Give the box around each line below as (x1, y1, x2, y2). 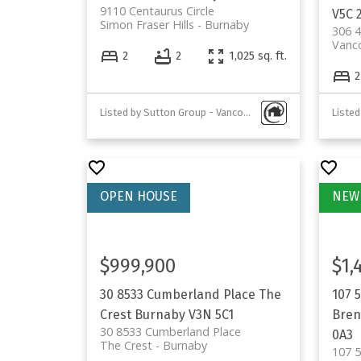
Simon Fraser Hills (99, 16, 194, 32)
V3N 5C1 (188, 306, 234, 322)
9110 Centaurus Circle (99, 2, 214, 19)
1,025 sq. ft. (228, 49, 287, 64)
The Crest (99, 337, 152, 353)
